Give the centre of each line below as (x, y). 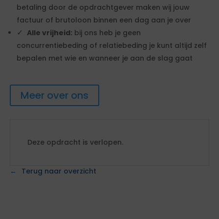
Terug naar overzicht (59, 171)
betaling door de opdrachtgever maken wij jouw (103, 7)
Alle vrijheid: (50, 33)
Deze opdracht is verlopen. (75, 142)
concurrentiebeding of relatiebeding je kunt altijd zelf (112, 45)
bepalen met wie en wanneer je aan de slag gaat (105, 58)
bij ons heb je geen (107, 33)
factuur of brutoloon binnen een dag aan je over (104, 20)
